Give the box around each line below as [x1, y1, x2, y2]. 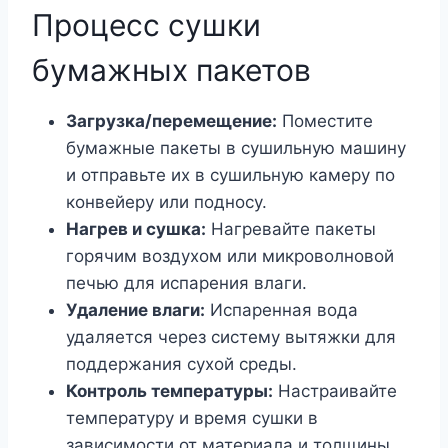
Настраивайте [273, 380, 397, 401]
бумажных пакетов [32, 51, 311, 88]
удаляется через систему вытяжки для [66, 326, 396, 347]
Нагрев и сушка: [66, 218, 206, 239]
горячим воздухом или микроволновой [66, 245, 394, 266]
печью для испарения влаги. [66, 272, 307, 293]
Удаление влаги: [66, 299, 205, 320]
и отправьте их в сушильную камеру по [66, 164, 395, 185]
